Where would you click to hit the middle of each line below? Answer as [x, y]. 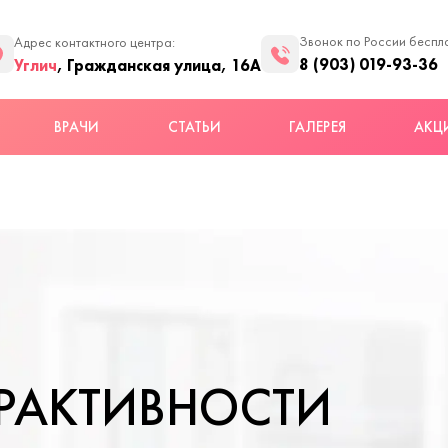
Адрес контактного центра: [94, 42]
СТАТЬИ [194, 127]
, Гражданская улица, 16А [159, 64]
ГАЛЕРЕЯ [317, 127]
